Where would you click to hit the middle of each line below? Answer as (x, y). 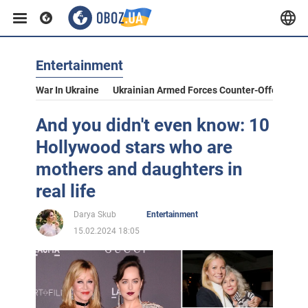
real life (65, 191)
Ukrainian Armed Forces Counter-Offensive (206, 90)
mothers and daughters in (139, 169)
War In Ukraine (67, 90)
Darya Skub (95, 214)
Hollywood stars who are (134, 147)
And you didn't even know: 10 (152, 125)
